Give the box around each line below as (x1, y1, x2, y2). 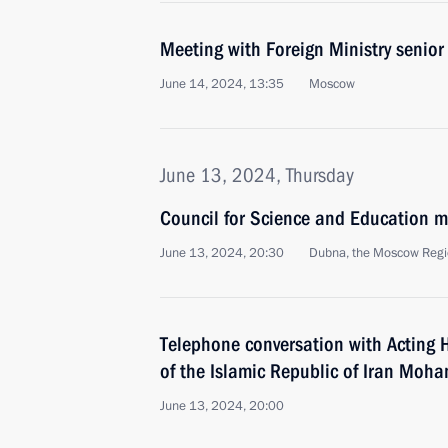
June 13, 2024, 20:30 (160, 244, 284, 262)
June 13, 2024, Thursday (160, 163, 354, 187)
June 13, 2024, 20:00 (160, 397, 284, 415)
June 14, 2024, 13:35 (160, 75, 284, 93)
